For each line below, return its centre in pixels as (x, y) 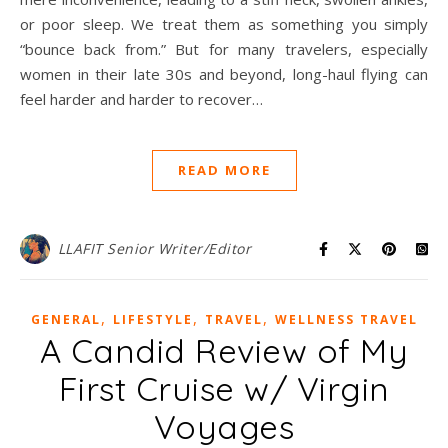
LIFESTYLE (152, 320)
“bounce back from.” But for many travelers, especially (224, 49)
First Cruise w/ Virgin (224, 389)
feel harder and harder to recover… (141, 99)
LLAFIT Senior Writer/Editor (154, 249)
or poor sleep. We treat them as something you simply (224, 24)
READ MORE (224, 170)
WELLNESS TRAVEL (346, 320)
